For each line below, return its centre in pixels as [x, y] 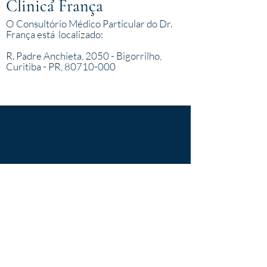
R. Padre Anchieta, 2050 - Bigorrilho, [84, 56]
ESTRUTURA [95, 83]
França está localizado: [55, 34]
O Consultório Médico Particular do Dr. [90, 24]
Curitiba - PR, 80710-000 [61, 66]
